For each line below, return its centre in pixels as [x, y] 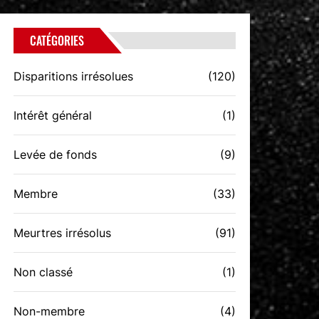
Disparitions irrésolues [74, 76]
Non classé [43, 272]
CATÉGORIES [57, 41]
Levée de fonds [56, 155]
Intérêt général [53, 115]
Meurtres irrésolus [63, 233]
